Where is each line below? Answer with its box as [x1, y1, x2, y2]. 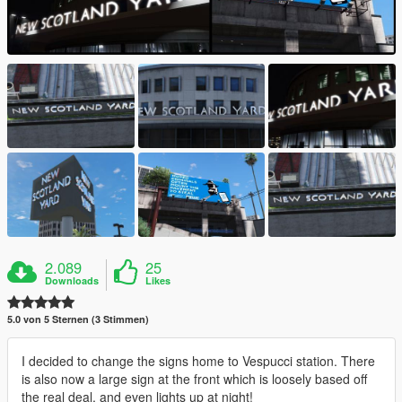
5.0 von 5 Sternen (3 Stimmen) [7, 312, 149, 327]
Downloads [45, 274, 100, 288]
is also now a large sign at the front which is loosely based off [22, 370, 367, 389]
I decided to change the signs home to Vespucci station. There [22, 352, 375, 371]
